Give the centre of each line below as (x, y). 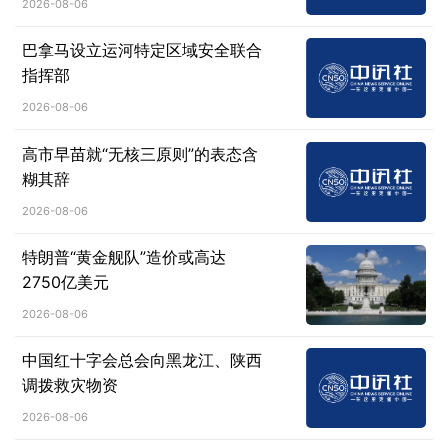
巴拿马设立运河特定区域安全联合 (141, 50)
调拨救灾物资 (69, 385)
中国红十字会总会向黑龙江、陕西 (141, 360)
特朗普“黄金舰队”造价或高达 (123, 256)
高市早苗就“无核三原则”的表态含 (139, 153)
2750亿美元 (65, 281)
